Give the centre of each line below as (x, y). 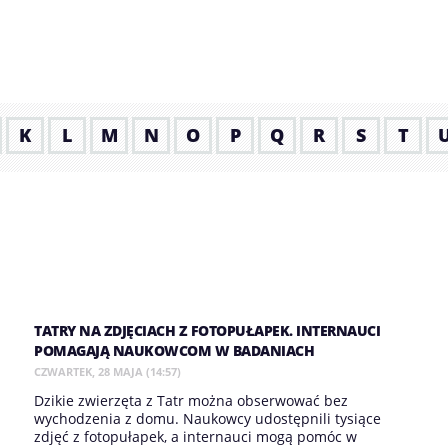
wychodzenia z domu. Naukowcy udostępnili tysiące (207, 418)
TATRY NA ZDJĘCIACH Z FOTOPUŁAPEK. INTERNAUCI (207, 330)
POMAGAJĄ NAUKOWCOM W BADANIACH (174, 350)
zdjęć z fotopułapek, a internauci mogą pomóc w (195, 436)
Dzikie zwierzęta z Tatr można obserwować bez (191, 400)
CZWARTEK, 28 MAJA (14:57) (107, 371)
